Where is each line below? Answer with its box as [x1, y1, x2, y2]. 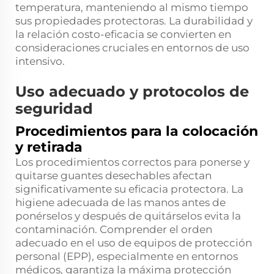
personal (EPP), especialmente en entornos [15, 250, 238, 263]
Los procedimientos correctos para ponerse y [15, 156, 250, 169]
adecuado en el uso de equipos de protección [15, 237, 252, 250]
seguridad [15, 100, 93, 118]
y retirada [15, 139, 83, 156]
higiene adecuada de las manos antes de [15, 196, 226, 209]
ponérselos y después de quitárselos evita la [15, 210, 241, 223]
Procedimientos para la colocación [15, 123, 258, 140]
